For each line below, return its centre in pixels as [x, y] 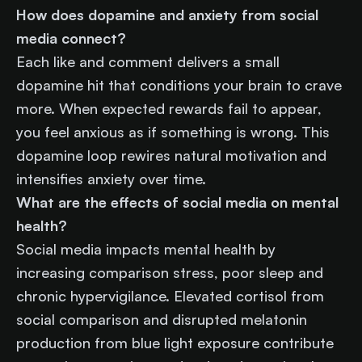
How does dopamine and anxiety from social [167, 14]
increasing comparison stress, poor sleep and [170, 272]
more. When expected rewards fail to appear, [169, 108]
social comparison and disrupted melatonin [162, 319]
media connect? [71, 38]
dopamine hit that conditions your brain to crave [179, 84]
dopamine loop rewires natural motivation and [171, 155]
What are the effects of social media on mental [177, 202]
